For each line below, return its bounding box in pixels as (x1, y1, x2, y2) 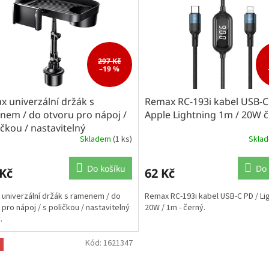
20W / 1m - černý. (144, 202, 205, 214)
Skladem (79, 133, 113, 145)
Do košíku (86, 163, 125, 175)
